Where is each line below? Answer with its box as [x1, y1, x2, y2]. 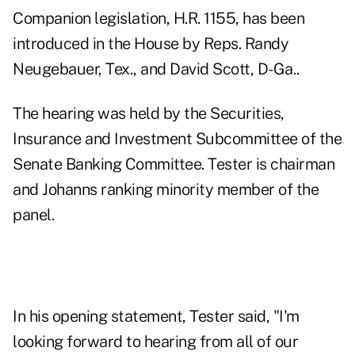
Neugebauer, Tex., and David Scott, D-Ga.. [13, 59, 300, 79]
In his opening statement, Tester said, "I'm [13, 307, 300, 326]
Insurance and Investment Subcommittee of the [13, 129, 342, 149]
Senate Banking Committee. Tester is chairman [13, 155, 334, 174]
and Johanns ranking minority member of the [13, 180, 319, 200]
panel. [13, 205, 54, 225]
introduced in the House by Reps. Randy [13, 34, 288, 54]
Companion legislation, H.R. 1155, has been [13, 9, 304, 29]
